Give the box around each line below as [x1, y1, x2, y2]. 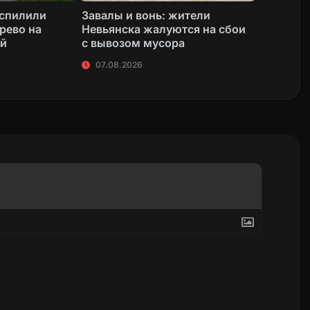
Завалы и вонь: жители [82, 8, 211, 22]
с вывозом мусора [82, 35, 185, 50]
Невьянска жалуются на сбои [82, 21, 246, 36]
